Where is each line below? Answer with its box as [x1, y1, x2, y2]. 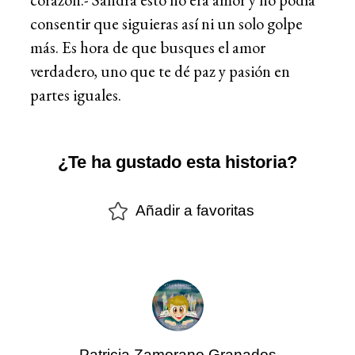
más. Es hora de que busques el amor [30, 36, 265, 58]
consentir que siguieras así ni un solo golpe [30, 12, 303, 34]
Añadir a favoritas [136, 202, 254, 219]
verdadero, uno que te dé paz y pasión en [30, 59, 290, 82]
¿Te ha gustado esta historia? [58, 152, 297, 173]
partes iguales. [30, 83, 121, 105]
